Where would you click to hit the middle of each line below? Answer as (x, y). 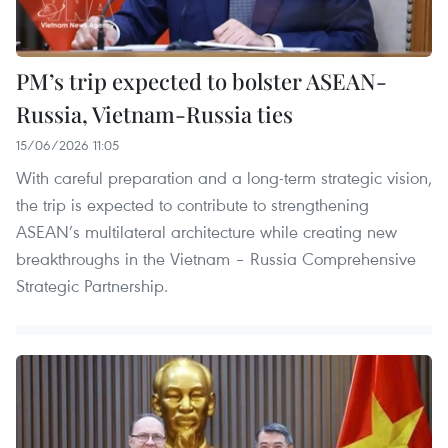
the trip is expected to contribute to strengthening (192, 204)
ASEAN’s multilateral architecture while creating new (206, 231)
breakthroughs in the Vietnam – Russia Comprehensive (216, 258)
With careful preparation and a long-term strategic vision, (224, 177)
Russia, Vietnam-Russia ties (154, 113)
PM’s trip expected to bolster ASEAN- (201, 80)
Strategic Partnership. (92, 285)
